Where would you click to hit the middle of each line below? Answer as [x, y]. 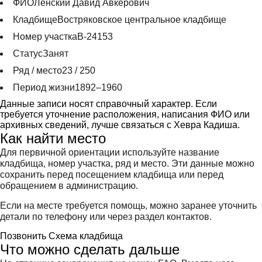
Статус [28, 54]
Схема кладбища [86, 236]
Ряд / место [37, 70]
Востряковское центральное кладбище [142, 20]
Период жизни [44, 87]
